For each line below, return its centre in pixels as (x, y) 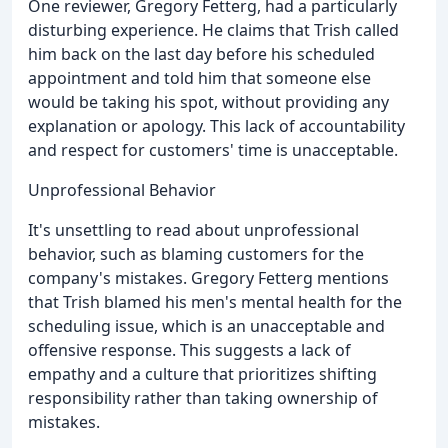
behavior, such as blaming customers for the (196, 254)
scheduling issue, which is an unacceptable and (206, 326)
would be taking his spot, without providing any (208, 102)
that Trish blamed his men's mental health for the (215, 302)
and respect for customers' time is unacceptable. (213, 150)
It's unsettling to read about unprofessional (193, 230)
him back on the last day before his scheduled (201, 54)
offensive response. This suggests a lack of (189, 350)
